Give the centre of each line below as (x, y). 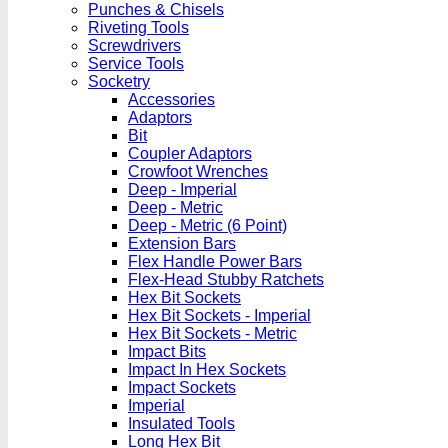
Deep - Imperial (182, 189)
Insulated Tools (181, 423)
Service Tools (136, 63)
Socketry (119, 81)
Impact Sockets (182, 387)
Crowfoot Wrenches (198, 171)
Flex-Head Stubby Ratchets (226, 279)
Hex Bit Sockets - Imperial (219, 315)
